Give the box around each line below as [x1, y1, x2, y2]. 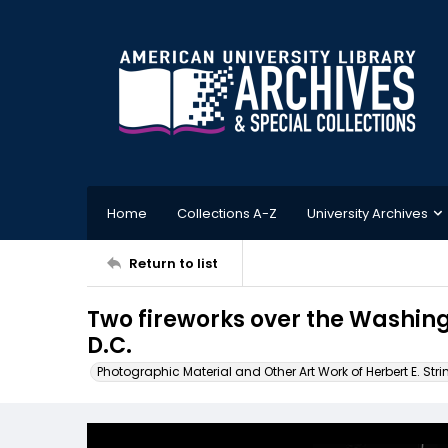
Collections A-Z [177, 203, 277, 223]
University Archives [307, 203, 428, 223]
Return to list [129, 253, 218, 273]
